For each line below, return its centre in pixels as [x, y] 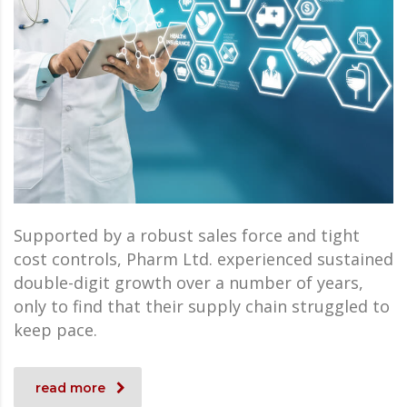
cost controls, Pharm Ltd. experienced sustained [203, 259]
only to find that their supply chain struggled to [202, 307]
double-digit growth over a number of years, [189, 283]
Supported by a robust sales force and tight [187, 236]
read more [70, 388]
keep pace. [55, 330]
